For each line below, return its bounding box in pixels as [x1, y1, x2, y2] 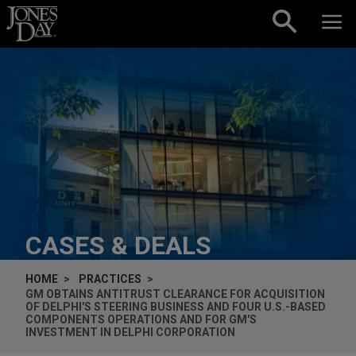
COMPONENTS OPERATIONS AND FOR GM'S [25, 312, 257, 326]
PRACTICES [79, 272, 141, 285]
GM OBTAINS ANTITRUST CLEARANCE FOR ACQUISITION [25, 287, 325, 300]
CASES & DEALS [25, 230, 211, 261]
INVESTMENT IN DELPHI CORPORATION [25, 325, 235, 339]
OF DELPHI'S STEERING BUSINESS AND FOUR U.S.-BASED [25, 300, 326, 313]
